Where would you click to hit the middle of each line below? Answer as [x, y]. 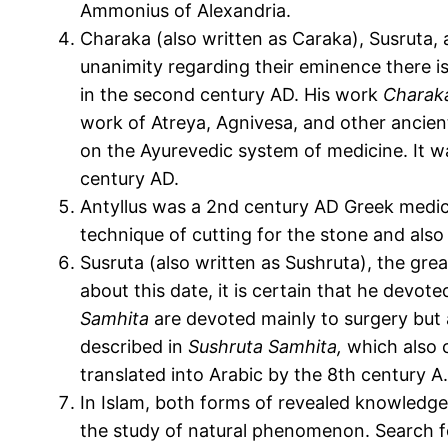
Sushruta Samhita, [265, 347]
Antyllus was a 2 [148, 207]
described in [134, 347]
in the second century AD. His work [231, 95]
